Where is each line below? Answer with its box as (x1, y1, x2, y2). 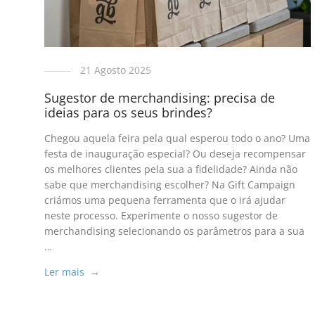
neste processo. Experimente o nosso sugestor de (44, 209, 278, 223)
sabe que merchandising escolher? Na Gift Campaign (44, 178, 295, 192)
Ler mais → (44, 265, 100, 279)
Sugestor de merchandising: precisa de (44, 89, 275, 107)
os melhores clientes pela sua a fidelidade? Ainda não (44, 162, 297, 176)
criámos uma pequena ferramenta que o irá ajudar (44, 193, 285, 207)
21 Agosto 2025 (79, 63, 151, 77)
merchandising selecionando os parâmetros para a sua (44, 224, 304, 238)
